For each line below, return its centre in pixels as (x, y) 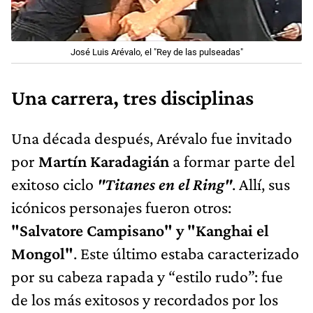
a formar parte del (234, 161)
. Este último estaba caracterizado (186, 254)
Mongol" (42, 254)
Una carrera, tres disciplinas (132, 98)
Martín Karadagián (105, 161)
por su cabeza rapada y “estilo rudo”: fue (147, 277)
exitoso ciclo (54, 184)
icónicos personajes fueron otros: (121, 208)
